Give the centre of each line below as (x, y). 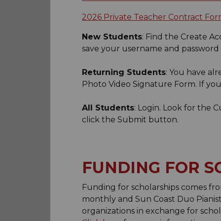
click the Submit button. (131, 119)
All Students (108, 108)
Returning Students (124, 72)
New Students (112, 37)
